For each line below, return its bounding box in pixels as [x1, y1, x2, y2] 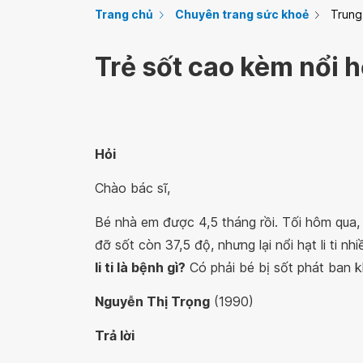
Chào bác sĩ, [95, 180, 170, 196]
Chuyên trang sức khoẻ [175, 7, 309, 21]
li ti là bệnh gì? [95, 259, 186, 275]
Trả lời [95, 327, 135, 344]
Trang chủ [95, 7, 153, 21]
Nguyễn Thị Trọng [95, 293, 210, 310]
